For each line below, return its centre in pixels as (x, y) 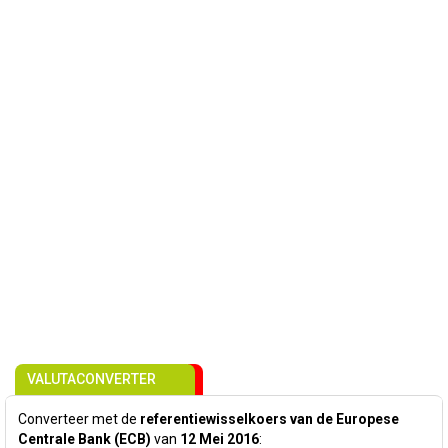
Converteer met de (79, 419)
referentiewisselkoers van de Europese (269, 419)
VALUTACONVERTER (91, 379)
